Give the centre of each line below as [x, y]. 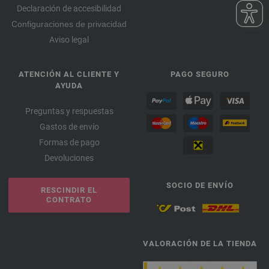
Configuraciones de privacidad [69, 24]
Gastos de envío [69, 127]
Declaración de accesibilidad [69, 8]
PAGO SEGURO [200, 74]
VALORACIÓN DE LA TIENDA [200, 244]
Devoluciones [69, 158]
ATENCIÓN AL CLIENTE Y [69, 74]
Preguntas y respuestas [69, 111]
